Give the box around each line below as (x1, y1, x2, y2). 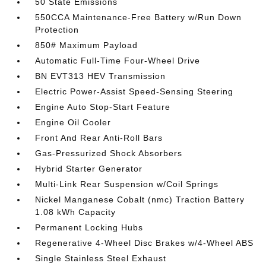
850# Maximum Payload (35, 40, 138, 50)
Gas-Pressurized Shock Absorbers (35, 148, 183, 158)
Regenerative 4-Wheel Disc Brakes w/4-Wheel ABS (35, 238, 254, 248)
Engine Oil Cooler (35, 118, 112, 127)
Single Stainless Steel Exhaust (35, 254, 167, 263)
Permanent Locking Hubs (35, 223, 144, 232)
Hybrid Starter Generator (35, 164, 143, 173)
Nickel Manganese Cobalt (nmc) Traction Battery (35, 195, 245, 204)
